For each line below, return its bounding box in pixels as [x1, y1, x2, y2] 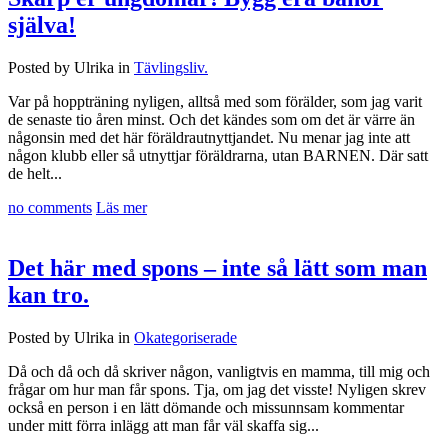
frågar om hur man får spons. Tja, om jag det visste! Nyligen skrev [8, 380, 426, 398]
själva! [8, 12, 76, 39]
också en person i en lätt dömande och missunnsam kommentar [8, 398, 404, 416]
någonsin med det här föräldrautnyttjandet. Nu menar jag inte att [8, 128, 410, 146]
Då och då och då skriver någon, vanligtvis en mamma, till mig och [8, 362, 430, 380]
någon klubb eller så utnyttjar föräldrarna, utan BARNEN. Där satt [8, 146, 428, 164]
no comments [8, 198, 92, 216]
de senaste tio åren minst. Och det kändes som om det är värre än [8, 110, 415, 128]
